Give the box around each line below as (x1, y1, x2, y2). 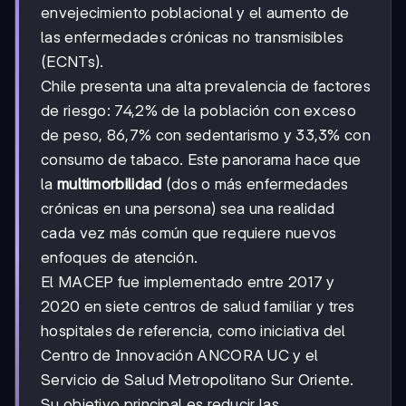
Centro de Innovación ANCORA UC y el (41, 346, 319, 365)
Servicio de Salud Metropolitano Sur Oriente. (41, 371, 354, 390)
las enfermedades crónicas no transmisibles (41, 28, 344, 47)
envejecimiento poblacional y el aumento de (41, 4, 350, 23)
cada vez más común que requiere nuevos (41, 224, 337, 243)
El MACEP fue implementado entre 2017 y (41, 273, 335, 292)
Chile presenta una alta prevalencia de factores (41, 77, 372, 96)
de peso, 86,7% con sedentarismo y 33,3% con (41, 126, 371, 145)
